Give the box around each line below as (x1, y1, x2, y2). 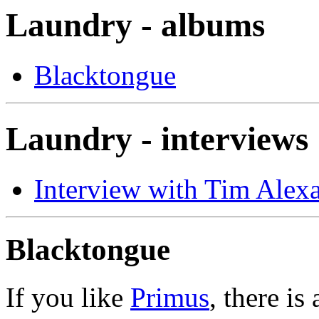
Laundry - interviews (6, 120, 308, 157)
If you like (6, 282, 130, 313)
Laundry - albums (6, 6, 265, 43)
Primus (130, 282, 209, 313)
